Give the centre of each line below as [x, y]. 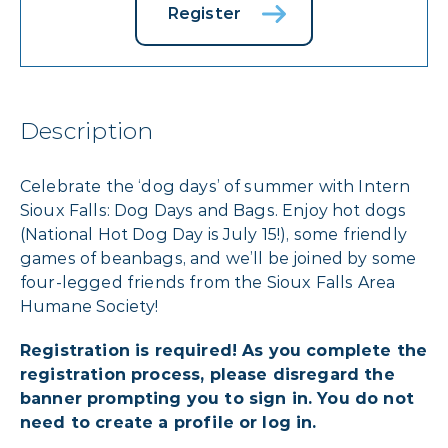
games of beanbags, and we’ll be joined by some [218, 258]
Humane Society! [89, 306]
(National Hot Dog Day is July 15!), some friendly [213, 234]
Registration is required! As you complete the [224, 350]
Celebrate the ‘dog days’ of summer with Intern [215, 186]
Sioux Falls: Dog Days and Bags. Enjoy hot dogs [213, 210]
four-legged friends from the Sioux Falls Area [208, 282]
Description [87, 130]
